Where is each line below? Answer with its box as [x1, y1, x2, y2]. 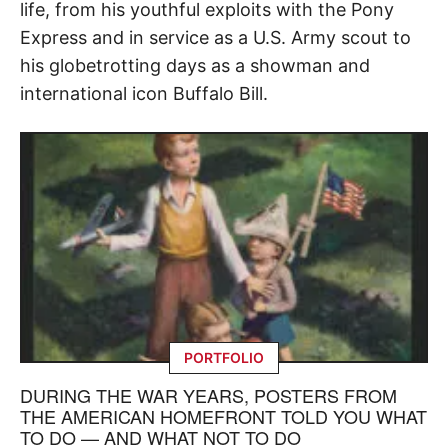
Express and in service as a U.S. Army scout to [20, 26, 411, 48]
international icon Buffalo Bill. [20, 82, 268, 104]
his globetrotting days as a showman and [20, 54, 370, 76]
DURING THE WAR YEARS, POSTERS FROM [20, 382, 397, 409]
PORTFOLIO [184, 349, 264, 367]
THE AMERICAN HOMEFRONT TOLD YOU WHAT [20, 403, 427, 430]
